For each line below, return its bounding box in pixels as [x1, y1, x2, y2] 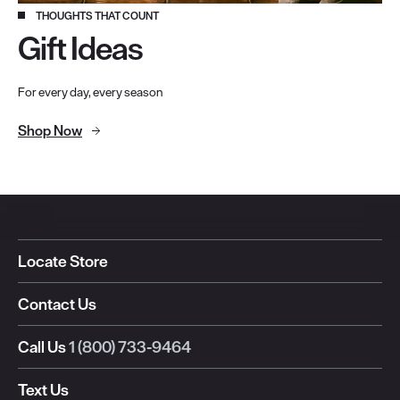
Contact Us [18, 293, 96, 314]
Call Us [18, 336, 66, 357]
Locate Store [18, 250, 108, 271]
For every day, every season [18, 83, 162, 100]
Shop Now [18, 121, 82, 139]
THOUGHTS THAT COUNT [36, 8, 159, 22]
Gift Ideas [18, 28, 143, 69]
